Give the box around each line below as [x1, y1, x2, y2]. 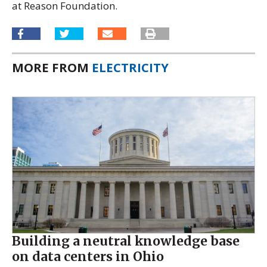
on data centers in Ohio [12, 249, 164, 265]
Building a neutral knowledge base [12, 233, 240, 250]
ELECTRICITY [92, 59, 169, 76]
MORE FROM [12, 59, 92, 76]
